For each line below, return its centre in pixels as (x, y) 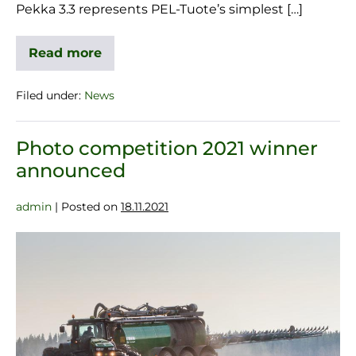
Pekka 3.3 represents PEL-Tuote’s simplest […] (159, 10)
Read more (65, 53)
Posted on (89, 207)
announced (71, 171)
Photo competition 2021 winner (167, 149)
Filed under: (48, 96)
